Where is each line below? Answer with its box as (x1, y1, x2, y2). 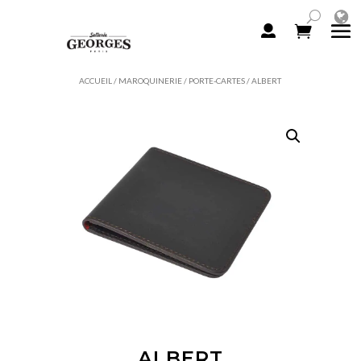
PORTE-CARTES (189, 76, 246, 86)
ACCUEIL (79, 76, 113, 86)
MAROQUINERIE (118, 76, 183, 86)
